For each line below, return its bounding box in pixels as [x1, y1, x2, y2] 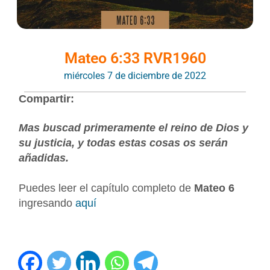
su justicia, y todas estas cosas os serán [19, 136, 228, 149]
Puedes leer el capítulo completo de [19, 181, 192, 194]
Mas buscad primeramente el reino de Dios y [19, 121, 249, 134]
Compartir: [19, 92, 75, 105]
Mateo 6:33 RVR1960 [64, 49, 206, 67]
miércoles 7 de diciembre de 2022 [64, 69, 206, 81]
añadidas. [19, 151, 69, 164]
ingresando [19, 196, 76, 209]
